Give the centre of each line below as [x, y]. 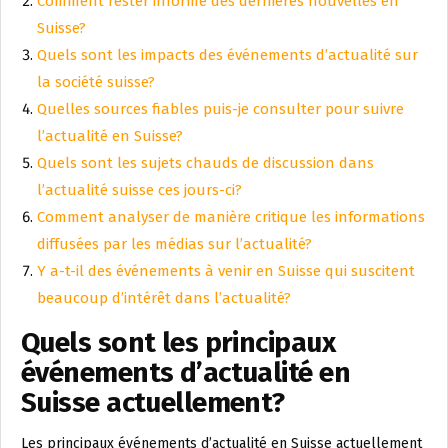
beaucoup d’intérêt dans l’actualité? [164, 298]
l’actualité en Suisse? [110, 136]
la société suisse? [96, 82]
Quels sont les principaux [178, 342]
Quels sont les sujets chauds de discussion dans [205, 163]
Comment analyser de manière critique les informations [231, 217]
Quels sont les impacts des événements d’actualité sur [227, 55]
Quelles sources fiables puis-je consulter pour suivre [220, 109]
